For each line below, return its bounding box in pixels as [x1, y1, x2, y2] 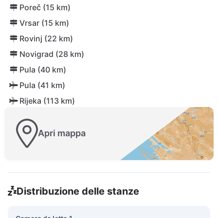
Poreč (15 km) [19, 2, 71, 12]
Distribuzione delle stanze [16, 185, 139, 197]
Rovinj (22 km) [19, 34, 73, 43]
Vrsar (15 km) [19, 18, 69, 28]
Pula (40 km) [19, 65, 66, 74]
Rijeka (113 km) [19, 96, 75, 106]
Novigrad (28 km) [19, 49, 84, 59]
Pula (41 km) [19, 80, 65, 90]
